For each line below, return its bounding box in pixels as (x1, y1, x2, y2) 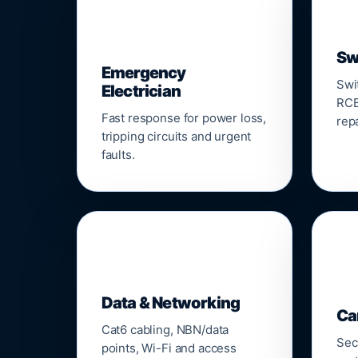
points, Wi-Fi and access (101, 340, 237, 356)
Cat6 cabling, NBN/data (101, 322, 229, 337)
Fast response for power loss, (101, 110, 267, 125)
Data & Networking (101, 293, 241, 312)
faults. (101, 147, 135, 162)
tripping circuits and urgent (101, 129, 252, 144)
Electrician (101, 82, 181, 101)
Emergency (101, 63, 186, 82)
